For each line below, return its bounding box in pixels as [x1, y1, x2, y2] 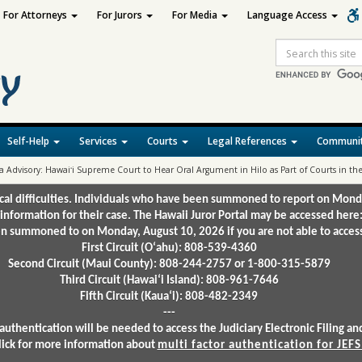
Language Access [246, 8, 330, 22]
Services [79, 134, 120, 148]
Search [275, 53, 309, 67]
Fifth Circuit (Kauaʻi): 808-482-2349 [80, 291, 258, 303]
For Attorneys [2, 8, 69, 22]
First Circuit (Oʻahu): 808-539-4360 [81, 242, 257, 255]
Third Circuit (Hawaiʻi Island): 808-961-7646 [59, 275, 279, 287]
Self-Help [7, 134, 52, 148]
